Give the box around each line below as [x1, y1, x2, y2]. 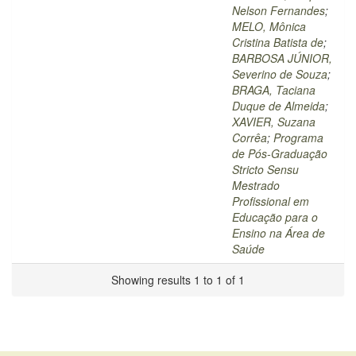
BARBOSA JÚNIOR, [232, 50, 332, 66]
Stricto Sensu [232, 161, 299, 177]
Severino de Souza [232, 66, 327, 82]
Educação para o [232, 209, 318, 225]
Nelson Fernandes [232, 2, 325, 18]
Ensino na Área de [232, 225, 325, 241]
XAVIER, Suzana [232, 114, 315, 130]
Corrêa [232, 130, 267, 145]
